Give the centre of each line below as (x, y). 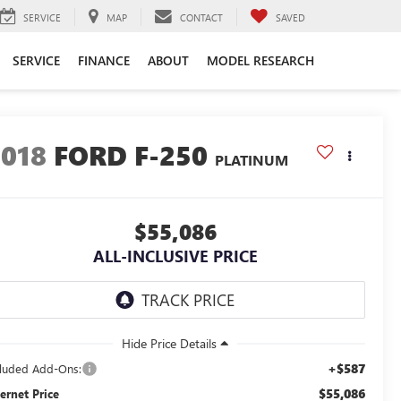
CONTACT (201, 17)
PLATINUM (252, 160)
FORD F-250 (131, 155)
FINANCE (104, 60)
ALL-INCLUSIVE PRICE (175, 256)
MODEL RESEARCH (260, 60)
